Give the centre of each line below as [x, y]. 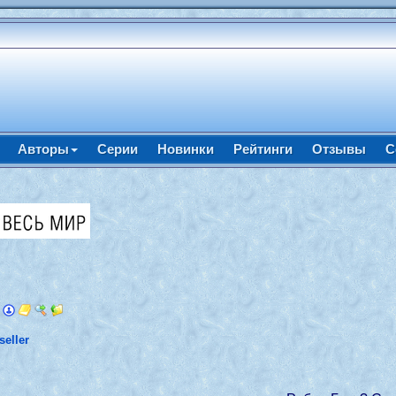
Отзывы [339, 149]
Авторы [43, 149]
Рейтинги [263, 149]
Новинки [185, 149]
